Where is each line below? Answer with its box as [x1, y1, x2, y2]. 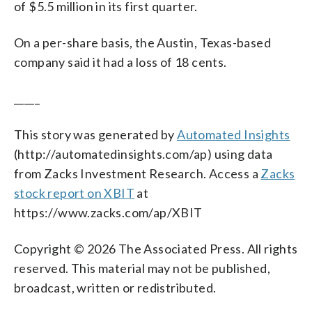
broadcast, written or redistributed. [14, 279, 217, 295]
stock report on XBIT [14, 185, 134, 201]
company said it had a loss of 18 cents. [14, 54, 227, 70]
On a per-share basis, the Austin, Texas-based [14, 34, 271, 50]
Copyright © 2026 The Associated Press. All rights [14, 240, 298, 256]
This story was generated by [14, 126, 178, 142]
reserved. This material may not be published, [14, 260, 270, 276]
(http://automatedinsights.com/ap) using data [14, 146, 273, 162]
